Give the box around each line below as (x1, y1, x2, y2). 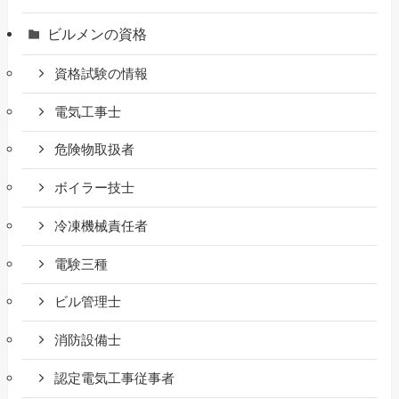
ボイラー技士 (54, 181, 135, 196)
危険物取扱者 (54, 142, 135, 158)
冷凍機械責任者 (54, 218, 149, 233)
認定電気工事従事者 (54, 370, 175, 386)
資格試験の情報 (54, 66, 149, 81)
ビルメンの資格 (47, 25, 148, 42)
